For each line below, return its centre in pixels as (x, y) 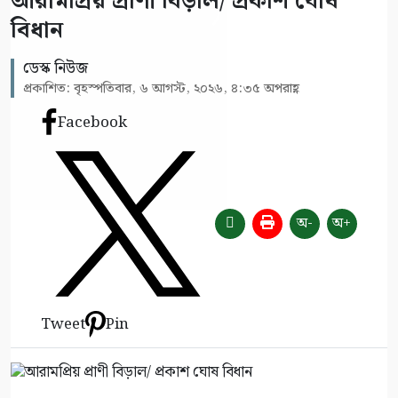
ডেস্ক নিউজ (56, 68)
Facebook (92, 122)
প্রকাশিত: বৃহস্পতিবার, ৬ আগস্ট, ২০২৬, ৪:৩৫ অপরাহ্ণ (161, 89)
